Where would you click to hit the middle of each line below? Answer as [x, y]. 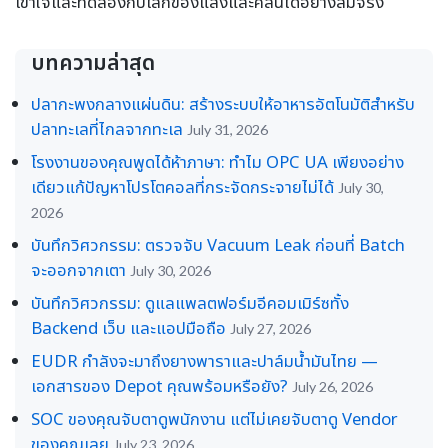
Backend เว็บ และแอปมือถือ [128, 327]
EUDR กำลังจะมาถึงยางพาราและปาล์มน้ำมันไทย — [204, 360]
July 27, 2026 [270, 328]
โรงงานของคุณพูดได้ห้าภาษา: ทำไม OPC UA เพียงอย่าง [217, 161]
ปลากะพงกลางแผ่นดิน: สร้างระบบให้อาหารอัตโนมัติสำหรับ [223, 103]
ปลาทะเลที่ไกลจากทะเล [107, 128]
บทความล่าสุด [93, 61]
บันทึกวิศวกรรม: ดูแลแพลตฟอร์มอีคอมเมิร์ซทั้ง [190, 302]
